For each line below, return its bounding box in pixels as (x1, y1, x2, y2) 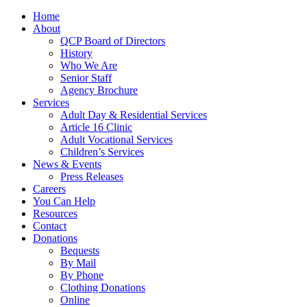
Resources (33, 208, 77, 220)
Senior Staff (60, 72, 112, 84)
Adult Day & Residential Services (60, 109, 207, 121)
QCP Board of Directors (60, 35, 165, 47)
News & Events (33, 158, 101, 171)
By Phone (60, 269, 103, 282)
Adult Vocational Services (60, 134, 173, 146)
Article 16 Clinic (60, 121, 132, 134)
